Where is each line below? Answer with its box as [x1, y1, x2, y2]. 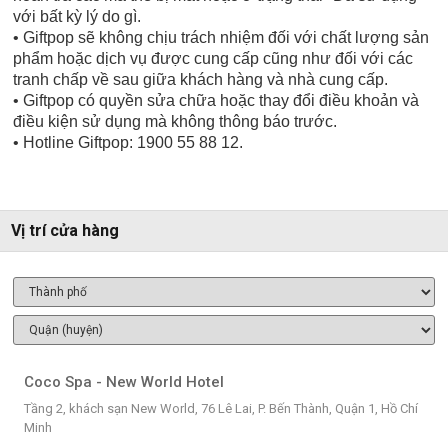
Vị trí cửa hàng [11, 220, 119, 240]
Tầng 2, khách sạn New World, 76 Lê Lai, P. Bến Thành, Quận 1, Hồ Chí [23, 400, 418, 416]
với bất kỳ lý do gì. [13, 7, 142, 25]
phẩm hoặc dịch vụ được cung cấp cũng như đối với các [13, 49, 414, 67]
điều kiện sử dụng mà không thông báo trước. [13, 112, 338, 130]
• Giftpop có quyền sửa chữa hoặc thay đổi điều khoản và [13, 91, 420, 109]
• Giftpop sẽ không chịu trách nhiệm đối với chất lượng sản [13, 28, 430, 46]
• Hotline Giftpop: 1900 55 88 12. [13, 133, 244, 151]
